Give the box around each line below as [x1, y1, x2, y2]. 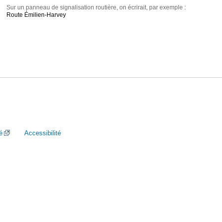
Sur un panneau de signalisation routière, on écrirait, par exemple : [6, 4, 186, 11]
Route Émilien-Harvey [6, 11, 66, 19]
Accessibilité [24, 129, 61, 137]
